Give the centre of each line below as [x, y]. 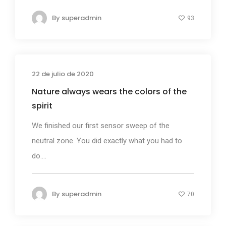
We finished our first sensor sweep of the [101, 125]
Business [180, 74]
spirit [42, 105]
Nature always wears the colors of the [109, 91]
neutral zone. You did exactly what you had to [107, 140]
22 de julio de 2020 [63, 74]
